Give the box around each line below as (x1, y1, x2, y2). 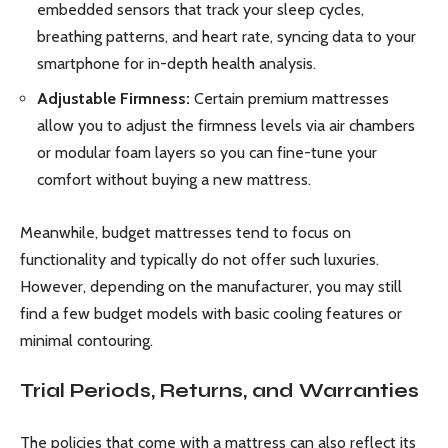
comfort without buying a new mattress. (37, 170, 311, 190)
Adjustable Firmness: (37, 89, 190, 109)
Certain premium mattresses (190, 89, 389, 109)
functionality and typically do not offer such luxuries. (20, 249, 379, 269)
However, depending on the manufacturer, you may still (20, 276, 402, 296)
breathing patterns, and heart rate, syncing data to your (37, 26, 416, 46)
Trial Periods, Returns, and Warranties (20, 379, 419, 403)
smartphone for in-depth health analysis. (37, 53, 316, 73)
